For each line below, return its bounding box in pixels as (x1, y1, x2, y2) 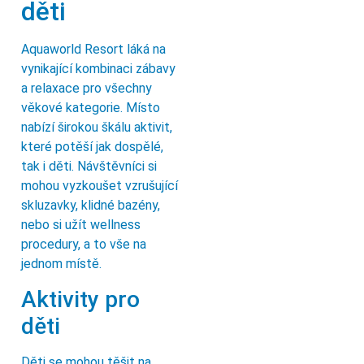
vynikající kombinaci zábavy (21, 61, 175, 77)
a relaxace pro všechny (21, 80, 152, 97)
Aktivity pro (21, 285, 140, 313)
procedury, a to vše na (21, 236, 146, 253)
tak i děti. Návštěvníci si (21, 158, 157, 175)
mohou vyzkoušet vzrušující (21, 178, 178, 194)
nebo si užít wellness (21, 217, 141, 233)
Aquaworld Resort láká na (21, 41, 166, 58)
